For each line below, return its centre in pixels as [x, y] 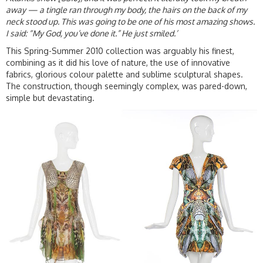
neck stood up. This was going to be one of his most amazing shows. [130, 22]
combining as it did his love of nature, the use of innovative [118, 63]
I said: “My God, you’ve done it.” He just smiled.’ [92, 33]
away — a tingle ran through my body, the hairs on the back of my [127, 10]
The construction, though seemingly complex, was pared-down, [127, 86]
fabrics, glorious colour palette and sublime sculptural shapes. [124, 75]
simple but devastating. [50, 98]
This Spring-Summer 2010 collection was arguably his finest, [120, 51]
